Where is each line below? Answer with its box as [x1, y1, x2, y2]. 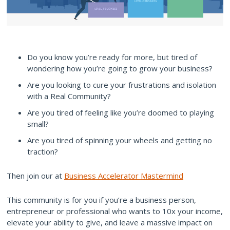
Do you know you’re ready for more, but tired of [27, 51, 197, 62]
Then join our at [7, 170, 64, 181]
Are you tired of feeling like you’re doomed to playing [27, 107, 214, 118]
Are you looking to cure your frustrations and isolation [27, 79, 216, 90]
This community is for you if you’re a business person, [7, 194, 196, 205]
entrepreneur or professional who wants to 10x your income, [7, 205, 223, 216]
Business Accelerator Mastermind [64, 170, 183, 181]
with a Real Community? [27, 90, 111, 101]
